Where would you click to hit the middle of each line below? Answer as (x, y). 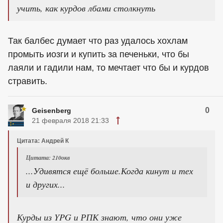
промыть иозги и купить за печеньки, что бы (99, 55)
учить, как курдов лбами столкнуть (86, 8)
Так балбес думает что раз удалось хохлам (98, 41)
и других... (46, 184)
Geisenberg (52, 111)
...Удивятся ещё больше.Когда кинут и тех (110, 171)
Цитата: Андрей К (43, 141)
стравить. (28, 81)
